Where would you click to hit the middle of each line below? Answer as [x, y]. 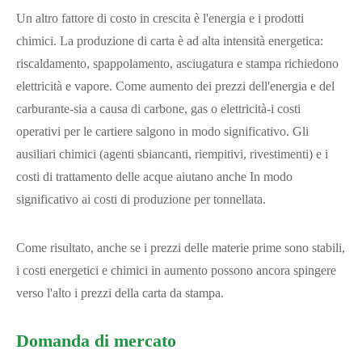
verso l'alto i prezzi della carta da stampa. [120, 293]
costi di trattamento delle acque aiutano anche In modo [154, 177]
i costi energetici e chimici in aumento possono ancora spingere [176, 270]
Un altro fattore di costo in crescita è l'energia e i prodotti [160, 18]
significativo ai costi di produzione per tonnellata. [141, 199]
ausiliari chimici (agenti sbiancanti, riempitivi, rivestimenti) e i [172, 154]
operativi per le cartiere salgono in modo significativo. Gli [162, 131]
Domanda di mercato [96, 341]
